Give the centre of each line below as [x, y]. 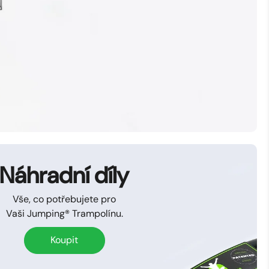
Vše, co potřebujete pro [64, 199]
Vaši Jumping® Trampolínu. [64, 213]
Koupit [64, 240]
